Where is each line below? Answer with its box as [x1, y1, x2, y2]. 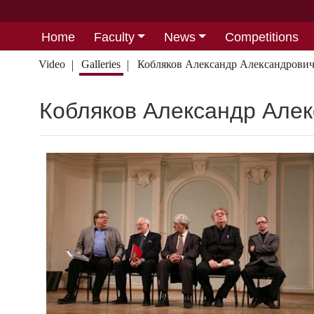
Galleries [81, 58, 121, 70]
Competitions [224, 29, 299, 44]
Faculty [93, 29, 135, 44]
